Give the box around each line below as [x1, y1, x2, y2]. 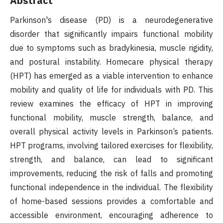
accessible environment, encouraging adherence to [10, 210, 213, 221]
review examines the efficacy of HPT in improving [10, 99, 213, 109]
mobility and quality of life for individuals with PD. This [10, 85, 213, 95]
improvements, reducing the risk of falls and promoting [10, 168, 213, 179]
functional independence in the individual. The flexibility [10, 182, 213, 193]
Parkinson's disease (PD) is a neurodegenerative [10, 15, 213, 25]
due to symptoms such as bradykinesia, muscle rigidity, [10, 43, 213, 53]
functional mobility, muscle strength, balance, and [10, 112, 213, 123]
